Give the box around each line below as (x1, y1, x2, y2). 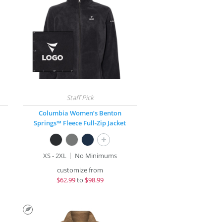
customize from (56, 166, 103, 174)
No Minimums (74, 151, 117, 160)
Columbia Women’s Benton (38, 109, 121, 117)
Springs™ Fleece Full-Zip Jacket (34, 118, 126, 127)
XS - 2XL (43, 151, 66, 160)
